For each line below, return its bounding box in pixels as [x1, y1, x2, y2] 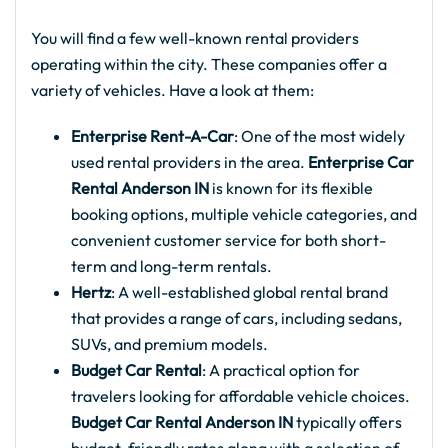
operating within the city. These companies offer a [31, 54, 387, 75]
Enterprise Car [308, 152, 414, 173]
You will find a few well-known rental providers [31, 28, 359, 49]
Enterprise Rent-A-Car [71, 126, 234, 147]
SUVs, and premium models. [71, 334, 268, 355]
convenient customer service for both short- [71, 230, 386, 251]
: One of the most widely [234, 126, 405, 147]
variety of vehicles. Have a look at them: [31, 80, 314, 101]
